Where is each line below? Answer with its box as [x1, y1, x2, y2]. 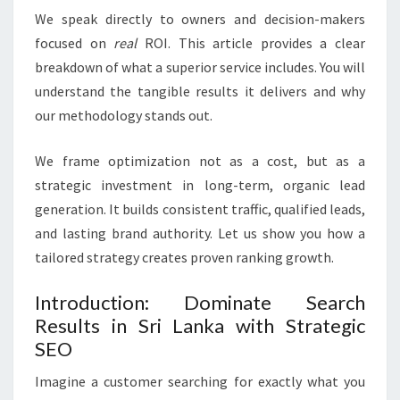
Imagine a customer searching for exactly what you [35, 372, 365, 391]
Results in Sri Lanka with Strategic [35, 313, 365, 338]
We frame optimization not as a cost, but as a [35, 152, 365, 171]
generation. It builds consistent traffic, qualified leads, [35, 200, 365, 219]
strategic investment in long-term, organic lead [35, 176, 365, 195]
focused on [35, 34, 114, 53]
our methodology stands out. [35, 106, 212, 125]
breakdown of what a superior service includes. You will [35, 58, 365, 77]
